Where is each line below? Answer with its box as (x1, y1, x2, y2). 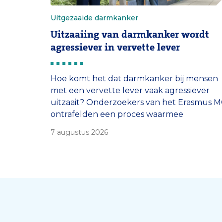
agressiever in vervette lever (51, 42, 180, 54)
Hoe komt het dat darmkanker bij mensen (51, 74, 218, 84)
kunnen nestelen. (51, 133, 121, 143)
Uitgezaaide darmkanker (51, 13, 138, 23)
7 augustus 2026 (51, 128, 108, 137)
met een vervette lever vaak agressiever (51, 86, 210, 96)
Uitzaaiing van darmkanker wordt (51, 29, 209, 41)
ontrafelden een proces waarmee (51, 110, 183, 119)
